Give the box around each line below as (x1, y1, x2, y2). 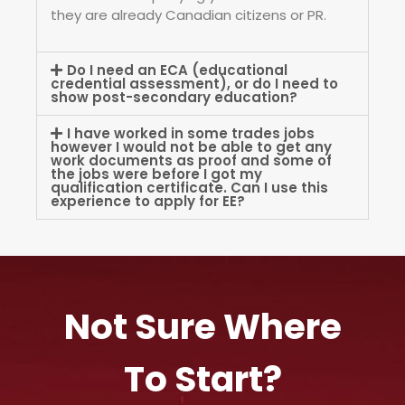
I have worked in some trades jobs (67, 124, 315, 144)
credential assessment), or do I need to (51, 74, 338, 94)
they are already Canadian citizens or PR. (51, 5, 326, 24)
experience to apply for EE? (51, 192, 245, 212)
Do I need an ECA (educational (67, 61, 287, 80)
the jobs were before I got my (51, 165, 262, 184)
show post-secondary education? (51, 88, 297, 108)
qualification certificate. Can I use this (51, 178, 328, 198)
